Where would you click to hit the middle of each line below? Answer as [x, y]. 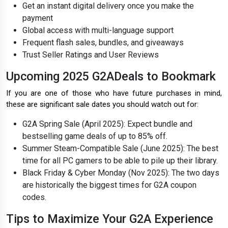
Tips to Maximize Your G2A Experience [110, 219]
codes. [34, 197]
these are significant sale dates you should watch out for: [102, 105]
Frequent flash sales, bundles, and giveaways [103, 43]
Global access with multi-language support [98, 31]
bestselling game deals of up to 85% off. [95, 136]
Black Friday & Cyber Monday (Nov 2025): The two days [121, 173]
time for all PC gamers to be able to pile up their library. [120, 161]
